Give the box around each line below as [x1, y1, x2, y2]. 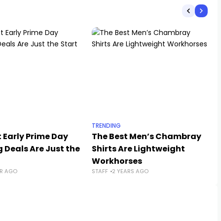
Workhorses [92, 155, 142, 167]
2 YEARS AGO [112, 167, 148, 175]
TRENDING [92, 122, 121, 130]
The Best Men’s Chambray [92, 131, 201, 142]
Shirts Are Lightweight [92, 143, 185, 154]
